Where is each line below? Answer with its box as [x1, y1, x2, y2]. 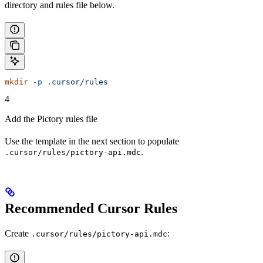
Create [5, 228, 31, 238]
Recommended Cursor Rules [5, 200, 177, 216]
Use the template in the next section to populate [5, 136, 179, 146]
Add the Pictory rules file [5, 113, 97, 124]
